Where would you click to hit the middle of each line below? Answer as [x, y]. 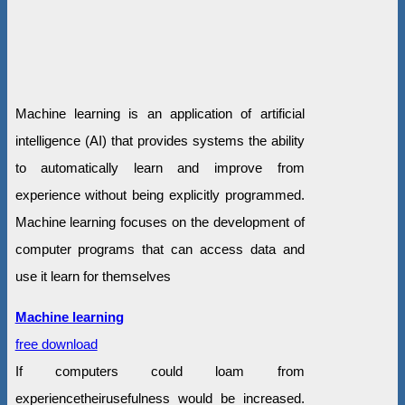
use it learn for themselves [93, 277]
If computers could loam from [160, 372]
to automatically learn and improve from [160, 168]
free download [56, 344]
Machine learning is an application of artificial [160, 114]
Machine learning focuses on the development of [160, 222]
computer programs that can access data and [160, 250]
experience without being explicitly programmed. [160, 195]
